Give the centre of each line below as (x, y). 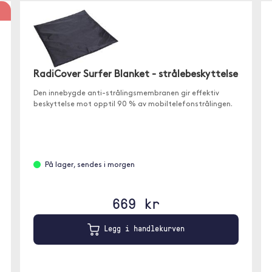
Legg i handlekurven (142, 229)
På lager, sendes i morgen (90, 165)
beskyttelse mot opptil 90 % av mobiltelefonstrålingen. (133, 105)
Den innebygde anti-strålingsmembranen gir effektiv (127, 94)
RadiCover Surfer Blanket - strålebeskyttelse (136, 75)
